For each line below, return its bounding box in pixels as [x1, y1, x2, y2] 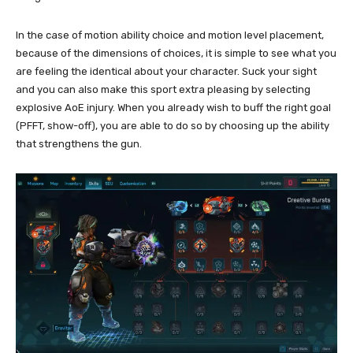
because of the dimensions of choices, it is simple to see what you [16, 46, 336, 59]
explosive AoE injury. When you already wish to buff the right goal [16, 101, 331, 113]
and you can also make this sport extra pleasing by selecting [16, 83, 310, 95]
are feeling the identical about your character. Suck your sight [16, 65, 317, 77]
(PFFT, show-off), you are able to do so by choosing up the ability [16, 119, 329, 132]
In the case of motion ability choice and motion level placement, [16, 28, 324, 41]
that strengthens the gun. [16, 137, 142, 150]
